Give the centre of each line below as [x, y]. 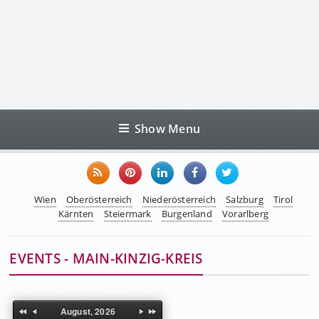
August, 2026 [88, 311]
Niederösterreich [179, 199]
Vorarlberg [245, 214]
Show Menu [168, 129]
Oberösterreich [99, 199]
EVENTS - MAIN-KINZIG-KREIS [106, 258]
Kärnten [76, 214]
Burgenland [187, 214]
